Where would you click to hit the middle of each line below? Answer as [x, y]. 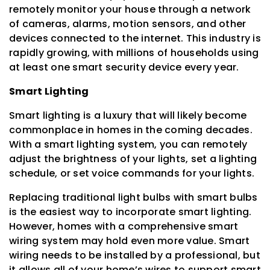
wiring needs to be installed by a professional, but [135, 255]
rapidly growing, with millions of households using [134, 52]
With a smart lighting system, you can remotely [128, 144]
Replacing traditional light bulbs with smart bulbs [133, 197]
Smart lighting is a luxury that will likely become [128, 115]
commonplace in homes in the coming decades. [131, 130]
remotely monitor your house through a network [130, 9]
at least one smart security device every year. [124, 67]
